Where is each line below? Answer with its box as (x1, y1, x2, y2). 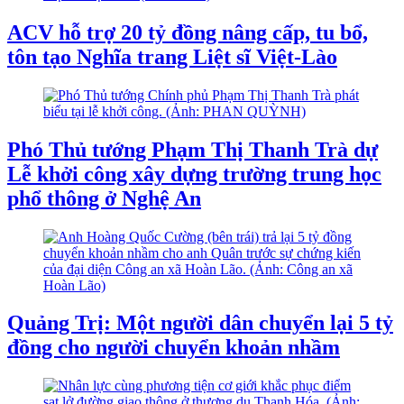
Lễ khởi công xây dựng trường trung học (7, 161, 381, 186)
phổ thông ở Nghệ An (7, 186, 201, 210)
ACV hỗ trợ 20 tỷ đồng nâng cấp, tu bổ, (7, 20, 368, 44)
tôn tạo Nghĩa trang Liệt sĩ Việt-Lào (7, 44, 337, 69)
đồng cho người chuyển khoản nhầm (7, 335, 340, 360)
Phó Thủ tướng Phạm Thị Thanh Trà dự (7, 137, 378, 161)
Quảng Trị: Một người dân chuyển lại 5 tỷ (7, 311, 393, 335)
